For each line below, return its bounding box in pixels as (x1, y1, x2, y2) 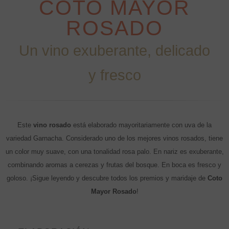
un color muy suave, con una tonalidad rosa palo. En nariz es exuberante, (5, 148, 224, 156)
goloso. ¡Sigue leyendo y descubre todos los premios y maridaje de (7, 174, 208, 182)
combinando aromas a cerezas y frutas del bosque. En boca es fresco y (8, 161, 221, 169)
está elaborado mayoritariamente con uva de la (71, 121, 212, 129)
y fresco (88, 67, 141, 84)
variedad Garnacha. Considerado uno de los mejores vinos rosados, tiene (6, 134, 223, 143)
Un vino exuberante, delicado (19, 42, 210, 59)
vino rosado (33, 121, 71, 129)
